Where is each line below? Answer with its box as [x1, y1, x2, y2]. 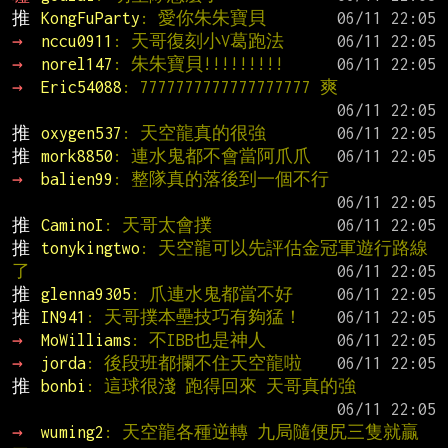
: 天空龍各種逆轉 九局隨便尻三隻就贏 [103, 423, 419, 442]
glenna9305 [40, 285, 131, 304]
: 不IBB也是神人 [130, 331, 266, 350]
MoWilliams [40, 331, 131, 350]
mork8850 [40, 147, 113, 166]
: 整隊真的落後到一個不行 [112, 170, 329, 189]
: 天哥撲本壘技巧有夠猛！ [85, 308, 302, 327]
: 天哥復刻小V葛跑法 [112, 32, 284, 51]
